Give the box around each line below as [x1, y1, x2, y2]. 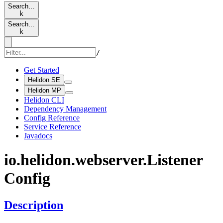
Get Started [24, 66, 59, 74]
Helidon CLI [24, 96, 64, 104]
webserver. [75, 151, 147, 169]
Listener [147, 151, 203, 169]
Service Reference [24, 122, 81, 131]
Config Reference [24, 113, 80, 122]
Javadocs [24, 131, 52, 140]
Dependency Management [24, 105, 107, 113]
